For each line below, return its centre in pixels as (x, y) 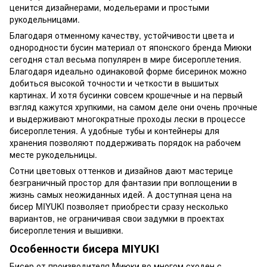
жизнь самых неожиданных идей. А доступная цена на (121, 194)
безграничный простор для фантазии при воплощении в (123, 182)
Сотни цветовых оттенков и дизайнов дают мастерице (121, 170)
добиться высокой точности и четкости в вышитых (114, 83)
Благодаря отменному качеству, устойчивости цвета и (122, 35)
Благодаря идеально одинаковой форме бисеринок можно (128, 71)
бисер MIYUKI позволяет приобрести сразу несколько (119, 206)
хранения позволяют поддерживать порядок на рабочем (125, 142)
